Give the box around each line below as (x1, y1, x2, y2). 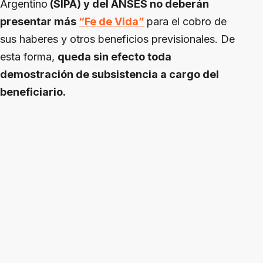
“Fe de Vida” (79, 15, 144, 28)
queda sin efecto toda (58, 50, 171, 63)
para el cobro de (147, 15, 227, 28)
